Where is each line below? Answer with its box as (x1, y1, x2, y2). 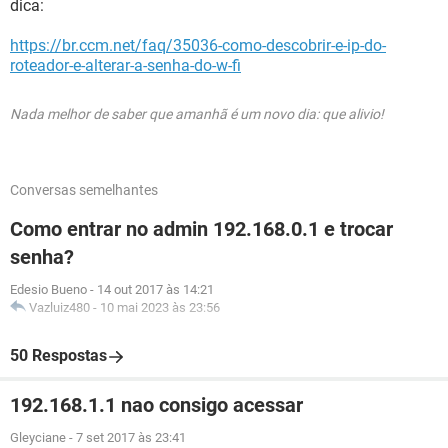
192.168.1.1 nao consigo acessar (10, 393, 303, 417)
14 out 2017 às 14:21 (97, 282, 214, 297)
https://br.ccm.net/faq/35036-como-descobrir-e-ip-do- (10, 36, 386, 55)
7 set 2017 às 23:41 (76, 430, 186, 445)
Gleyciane (10, 430, 66, 445)
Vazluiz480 (29, 300, 90, 315)
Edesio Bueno (10, 282, 87, 297)
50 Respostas (10, 346, 107, 365)
